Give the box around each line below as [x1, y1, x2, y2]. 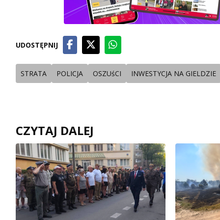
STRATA [21, 69, 47, 79]
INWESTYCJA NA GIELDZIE [131, 69, 216, 79]
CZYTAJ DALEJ [16, 122, 94, 139]
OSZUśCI [93, 69, 121, 79]
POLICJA [56, 69, 83, 79]
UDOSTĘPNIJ [16, 40, 58, 50]
